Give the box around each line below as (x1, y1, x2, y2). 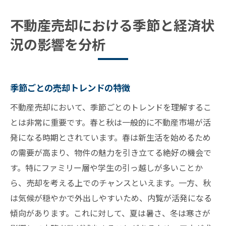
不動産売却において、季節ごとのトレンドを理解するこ (10, 101, 211, 114)
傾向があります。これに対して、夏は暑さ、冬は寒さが (10, 207, 210, 219)
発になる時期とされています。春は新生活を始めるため (10, 131, 211, 144)
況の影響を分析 (10, 34, 105, 54)
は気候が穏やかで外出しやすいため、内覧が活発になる (10, 192, 212, 204)
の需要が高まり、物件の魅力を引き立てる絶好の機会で (10, 146, 211, 159)
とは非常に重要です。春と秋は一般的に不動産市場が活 (10, 116, 211, 129)
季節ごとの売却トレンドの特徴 (10, 81, 130, 94)
